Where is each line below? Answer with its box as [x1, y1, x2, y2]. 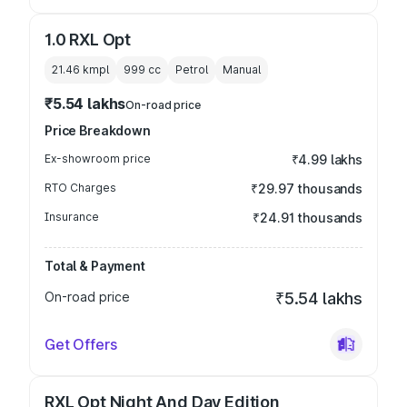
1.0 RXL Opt [45, 30, 132, 49]
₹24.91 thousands [253, 210, 362, 225]
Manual [223, 63, 261, 76]
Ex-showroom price [45, 152, 151, 165]
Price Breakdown [45, 123, 151, 138]
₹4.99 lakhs [291, 152, 362, 167]
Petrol [175, 63, 208, 76]
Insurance [45, 210, 99, 223]
